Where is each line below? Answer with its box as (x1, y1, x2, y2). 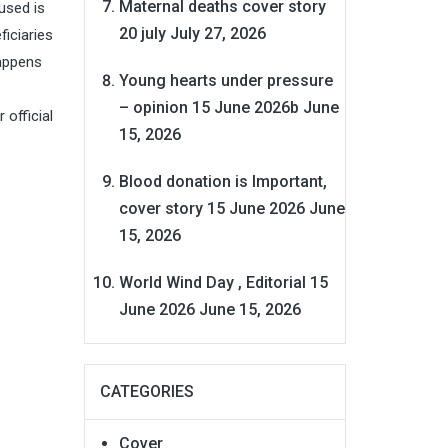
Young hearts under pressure (118, 70, 333, 90)
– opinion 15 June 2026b (118, 97, 299, 117)
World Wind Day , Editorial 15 (118, 272, 328, 292)
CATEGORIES (99, 381, 194, 401)
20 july (118, 23, 166, 43)
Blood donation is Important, (118, 171, 327, 191)
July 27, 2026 (169, 23, 266, 43)
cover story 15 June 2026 (118, 198, 305, 218)
